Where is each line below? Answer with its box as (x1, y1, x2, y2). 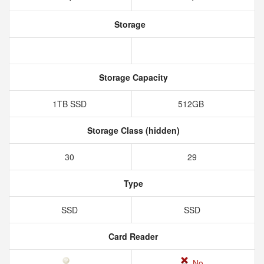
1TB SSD (52, 98, 89, 110)
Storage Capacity (96, 71, 168, 83)
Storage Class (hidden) (84, 124, 180, 136)
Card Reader (106, 230, 158, 242)
